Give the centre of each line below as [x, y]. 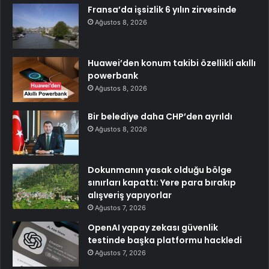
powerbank [113, 76]
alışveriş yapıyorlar [130, 195]
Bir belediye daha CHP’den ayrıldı [160, 117]
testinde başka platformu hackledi [165, 240]
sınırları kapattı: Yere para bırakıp [162, 183]
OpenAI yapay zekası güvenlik [153, 228]
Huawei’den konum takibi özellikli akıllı [172, 63]
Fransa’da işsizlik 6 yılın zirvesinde [162, 10]
